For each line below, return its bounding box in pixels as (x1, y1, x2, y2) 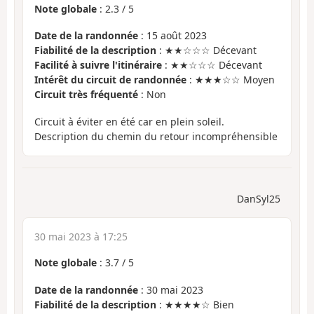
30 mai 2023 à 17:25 (34, 230, 128, 244)
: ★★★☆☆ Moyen (186, 73, 275, 87)
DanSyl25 (237, 192, 280, 206)
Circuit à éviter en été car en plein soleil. (34, 114, 224, 128)
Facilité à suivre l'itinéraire (34, 58, 162, 72)
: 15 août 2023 (138, 29, 207, 43)
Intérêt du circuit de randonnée (34, 73, 186, 87)
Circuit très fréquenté (34, 88, 138, 102)
